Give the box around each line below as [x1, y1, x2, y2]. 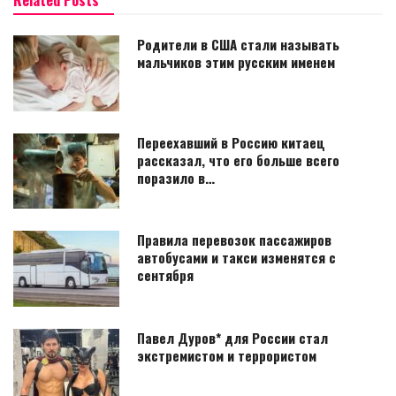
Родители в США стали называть [137, 34, 339, 54]
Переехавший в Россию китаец [137, 132, 324, 152]
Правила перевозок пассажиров [137, 230, 331, 250]
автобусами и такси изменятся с [137, 247, 336, 268]
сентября [137, 265, 194, 286]
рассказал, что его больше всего [137, 149, 339, 170]
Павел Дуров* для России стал [137, 328, 328, 348]
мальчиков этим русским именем [137, 51, 335, 72]
